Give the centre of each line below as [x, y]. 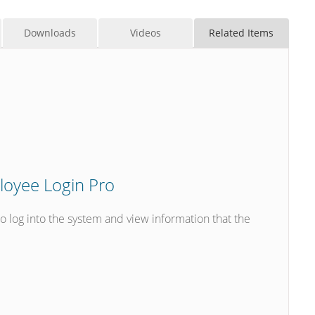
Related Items [242, 33]
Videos [146, 33]
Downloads [50, 33]
